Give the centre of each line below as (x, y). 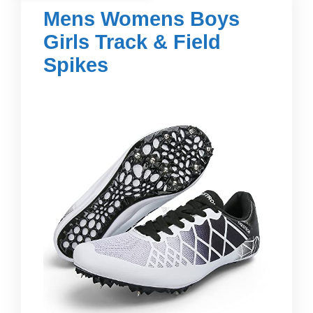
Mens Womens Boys (141, 19)
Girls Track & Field (132, 42)
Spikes (76, 65)
